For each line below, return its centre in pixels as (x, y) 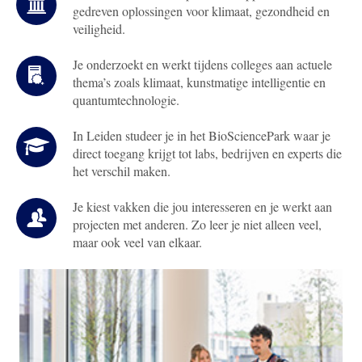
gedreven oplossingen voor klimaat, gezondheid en (201, 11)
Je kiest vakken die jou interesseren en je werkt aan (202, 206)
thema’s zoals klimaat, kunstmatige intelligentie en (199, 82)
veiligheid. (99, 28)
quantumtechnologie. (126, 99)
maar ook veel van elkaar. (137, 242)
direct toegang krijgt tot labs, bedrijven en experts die (207, 153)
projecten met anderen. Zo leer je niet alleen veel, (197, 224)
